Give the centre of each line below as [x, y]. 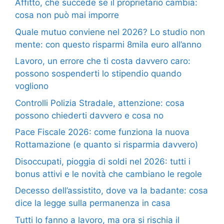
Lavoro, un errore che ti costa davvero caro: [103, 61]
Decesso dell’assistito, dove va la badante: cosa [111, 190]
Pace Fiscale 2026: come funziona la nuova [102, 132]
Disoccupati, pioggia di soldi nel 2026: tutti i [103, 161]
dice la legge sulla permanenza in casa [93, 203]
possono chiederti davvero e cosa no [89, 115]
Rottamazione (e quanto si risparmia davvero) [106, 144]
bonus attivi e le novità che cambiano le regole [108, 174]
